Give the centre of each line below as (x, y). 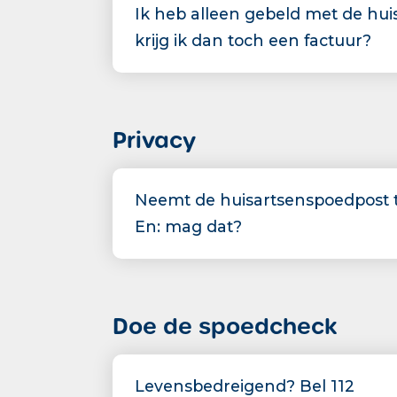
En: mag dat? (188, 226)
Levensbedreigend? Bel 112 (245, 386)
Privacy (154, 140)
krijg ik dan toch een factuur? (253, 40)
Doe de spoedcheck (225, 327)
